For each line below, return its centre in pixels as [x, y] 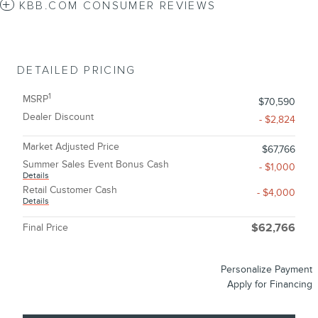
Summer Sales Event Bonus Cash [96, 165]
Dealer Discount [58, 117]
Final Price [45, 228]
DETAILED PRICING [77, 71]
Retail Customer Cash [70, 190]
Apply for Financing [270, 285]
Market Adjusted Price [71, 147]
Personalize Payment [267, 270]
